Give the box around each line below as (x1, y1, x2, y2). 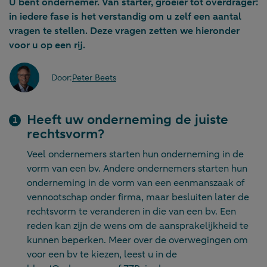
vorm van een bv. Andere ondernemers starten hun (27, 162, 247, 176)
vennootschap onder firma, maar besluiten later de (27, 191, 249, 204)
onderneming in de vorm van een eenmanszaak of (27, 176, 244, 190)
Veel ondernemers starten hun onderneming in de (27, 148, 244, 162)
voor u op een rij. (9, 39, 85, 52)
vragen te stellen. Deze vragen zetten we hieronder (9, 24, 240, 38)
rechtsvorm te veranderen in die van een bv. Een (27, 205, 236, 219)
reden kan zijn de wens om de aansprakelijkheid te (27, 219, 249, 233)
